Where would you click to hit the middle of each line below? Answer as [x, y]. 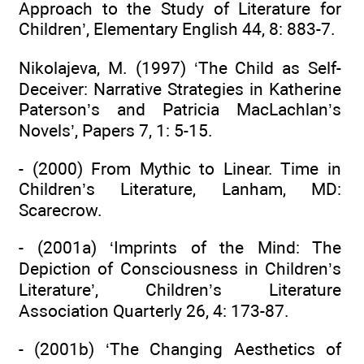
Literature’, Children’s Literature [180, 290]
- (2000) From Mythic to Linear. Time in [180, 169]
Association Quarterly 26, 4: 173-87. [154, 311]
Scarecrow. [61, 210]
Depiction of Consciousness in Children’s [180, 269]
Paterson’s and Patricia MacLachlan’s [180, 109]
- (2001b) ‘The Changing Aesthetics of [180, 349]
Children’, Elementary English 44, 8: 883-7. [177, 29]
